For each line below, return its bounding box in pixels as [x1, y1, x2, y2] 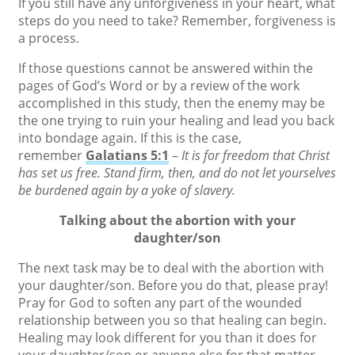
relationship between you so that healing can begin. [18, 311, 326, 329]
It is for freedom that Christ [181, 147, 330, 164]
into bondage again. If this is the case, [18, 129, 242, 147]
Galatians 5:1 [86, 147, 169, 164]
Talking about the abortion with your [59, 212, 296, 229]
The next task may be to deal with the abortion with [18, 259, 324, 277]
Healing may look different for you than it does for [18, 329, 317, 346]
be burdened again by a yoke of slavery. [18, 181, 235, 199]
